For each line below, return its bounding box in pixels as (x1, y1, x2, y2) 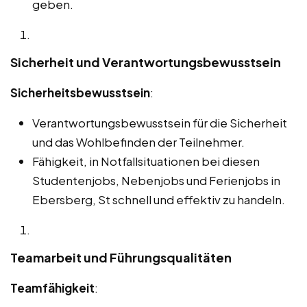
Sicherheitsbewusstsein (10, 84, 150, 100)
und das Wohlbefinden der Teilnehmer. (32, 134, 245, 149)
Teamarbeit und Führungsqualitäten (10, 249, 232, 265)
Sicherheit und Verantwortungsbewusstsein (10, 53, 281, 70)
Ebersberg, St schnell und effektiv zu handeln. (32, 191, 285, 207)
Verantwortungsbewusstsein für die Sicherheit (32, 114, 287, 130)
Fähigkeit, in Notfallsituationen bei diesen (32, 153, 260, 169)
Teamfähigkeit (10, 280, 95, 295)
